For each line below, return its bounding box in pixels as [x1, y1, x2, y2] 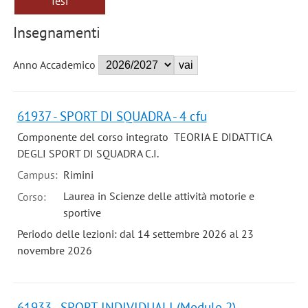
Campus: [16, 167, 60, 181]
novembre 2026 [16, 243, 92, 257]
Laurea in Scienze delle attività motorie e [63, 188, 254, 203]
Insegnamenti [12, 22, 100, 43]
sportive [63, 205, 101, 219]
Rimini [63, 167, 93, 181]
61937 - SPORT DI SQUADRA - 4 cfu [16, 107, 207, 125]
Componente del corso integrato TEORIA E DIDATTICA [16, 130, 272, 144]
